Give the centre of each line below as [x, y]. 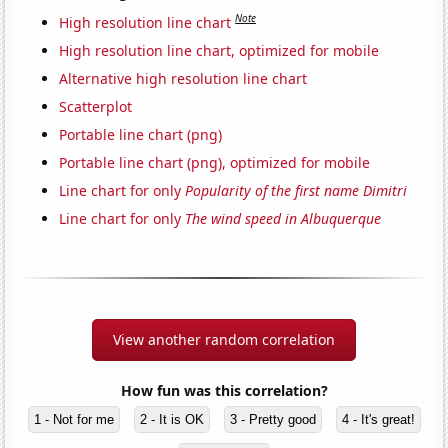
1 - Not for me [73, 419]
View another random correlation [224, 339]
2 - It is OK [171, 419]
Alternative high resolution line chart [183, 78]
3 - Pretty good [272, 419]
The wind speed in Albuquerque [283, 218]
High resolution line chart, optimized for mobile [219, 50]
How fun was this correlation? [224, 390]
